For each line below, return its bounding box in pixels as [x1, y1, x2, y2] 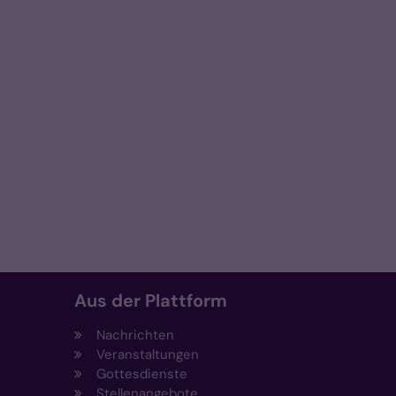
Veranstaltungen [95, 346, 199, 364]
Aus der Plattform [73, 289, 227, 313]
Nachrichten [95, 326, 174, 345]
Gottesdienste [95, 365, 187, 384]
